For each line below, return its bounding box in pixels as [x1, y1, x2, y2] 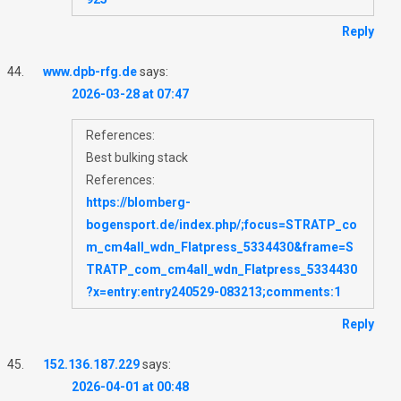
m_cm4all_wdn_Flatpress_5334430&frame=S [86, 239, 354, 254]
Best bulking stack [86, 149, 188, 165]
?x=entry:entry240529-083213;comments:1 [86, 284, 341, 299]
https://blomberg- [86, 194, 191, 209]
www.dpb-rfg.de [43, 64, 137, 79]
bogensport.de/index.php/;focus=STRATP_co [86, 217, 357, 232]
